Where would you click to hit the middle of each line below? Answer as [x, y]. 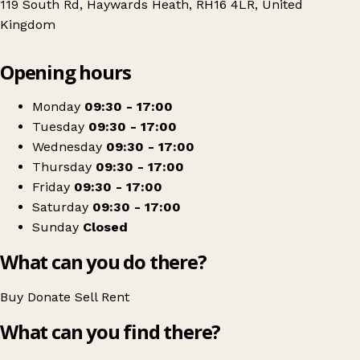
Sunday [55, 227]
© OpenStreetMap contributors [288, 40]
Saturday [60, 207]
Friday [51, 187]
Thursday [62, 167]
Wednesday [67, 147]
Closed [105, 227]
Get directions [89, 90]
